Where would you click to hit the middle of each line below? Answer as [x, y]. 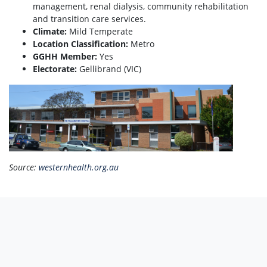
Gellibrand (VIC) [109, 69]
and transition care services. [89, 19]
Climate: [50, 32]
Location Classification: [80, 44]
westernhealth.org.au [79, 167]
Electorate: [55, 69]
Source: [24, 167]
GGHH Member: [66, 57]
